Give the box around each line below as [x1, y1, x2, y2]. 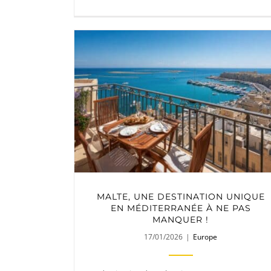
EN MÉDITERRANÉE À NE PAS [110, 202, 251, 214]
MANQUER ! [152, 214, 209, 225]
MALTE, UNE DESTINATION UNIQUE [96, 191, 265, 202]
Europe [193, 231, 218, 242]
